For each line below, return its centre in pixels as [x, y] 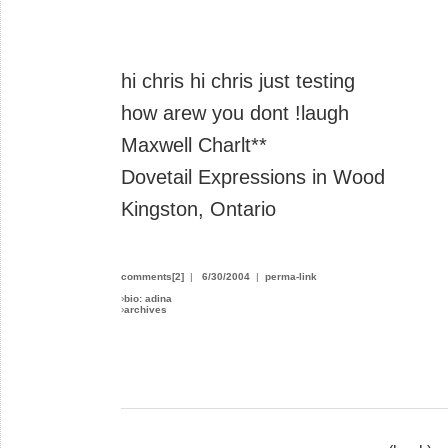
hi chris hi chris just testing [238, 80]
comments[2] [152, 276]
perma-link [291, 276]
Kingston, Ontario [198, 208]
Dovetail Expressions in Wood [253, 176]
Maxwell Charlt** [194, 144]
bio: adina [148, 298]
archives [145, 309]
